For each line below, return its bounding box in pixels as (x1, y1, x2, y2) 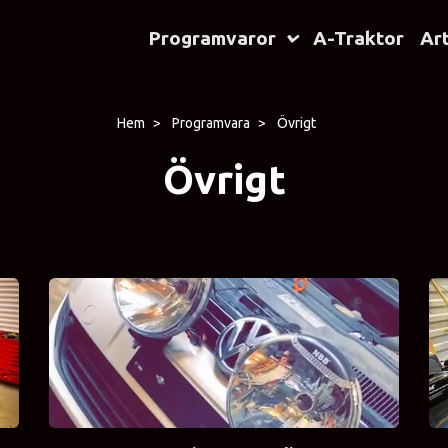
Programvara (171, 115, 250, 132)
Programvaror (147, 27, 276, 50)
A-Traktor (312, 27, 404, 50)
